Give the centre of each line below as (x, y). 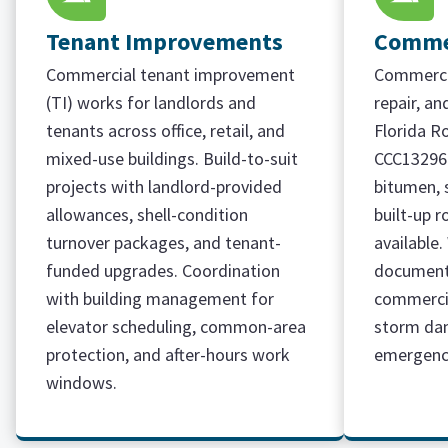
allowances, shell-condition (147, 214)
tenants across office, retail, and (165, 130)
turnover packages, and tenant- (163, 242)
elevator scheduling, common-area (176, 326)
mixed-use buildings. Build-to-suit (172, 158)
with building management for (160, 298)
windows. (81, 382)
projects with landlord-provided (164, 186)
